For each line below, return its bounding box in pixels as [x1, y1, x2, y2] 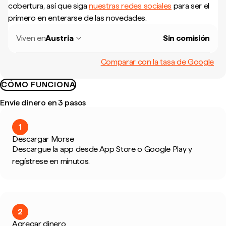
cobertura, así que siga [8, 1, 89, 11]
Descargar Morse [12, 134, 74, 144]
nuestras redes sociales [89, 1, 172, 11]
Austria [45, 33, 74, 43]
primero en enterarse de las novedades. [8, 13, 147, 23]
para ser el [171, 1, 210, 11]
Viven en [16, 33, 46, 43]
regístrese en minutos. [12, 156, 90, 166]
